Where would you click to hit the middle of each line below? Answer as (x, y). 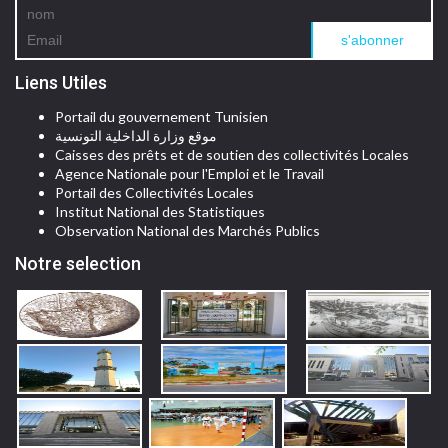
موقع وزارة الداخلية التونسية (136, 135)
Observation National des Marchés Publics (187, 230)
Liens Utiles (61, 82)
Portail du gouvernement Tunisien (161, 116)
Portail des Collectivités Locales (154, 192)
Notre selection (78, 263)
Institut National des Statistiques (160, 211)
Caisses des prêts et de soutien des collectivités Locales (232, 154)
